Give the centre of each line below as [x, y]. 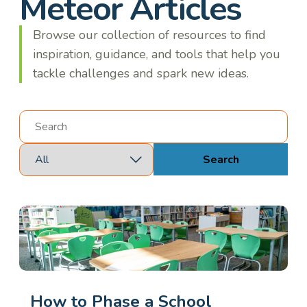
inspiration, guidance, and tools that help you [157, 54]
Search [221, 159]
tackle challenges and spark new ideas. [141, 73]
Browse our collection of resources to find [149, 35]
